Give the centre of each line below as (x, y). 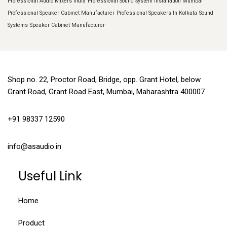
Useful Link (50, 176)
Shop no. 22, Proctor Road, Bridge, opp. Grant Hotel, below (104, 80)
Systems (18, 25)
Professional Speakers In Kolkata (157, 13)
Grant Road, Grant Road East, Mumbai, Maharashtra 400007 (106, 92)
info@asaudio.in (34, 147)
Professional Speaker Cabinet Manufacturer (61, 13)
